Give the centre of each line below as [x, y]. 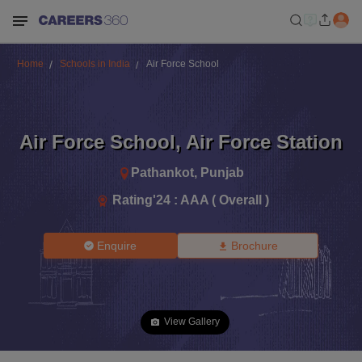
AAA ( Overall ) [225, 200]
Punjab [222, 172]
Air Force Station [264, 141]
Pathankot [162, 172]
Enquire [117, 246]
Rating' [134, 200]
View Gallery [192, 322]
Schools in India [95, 64]
